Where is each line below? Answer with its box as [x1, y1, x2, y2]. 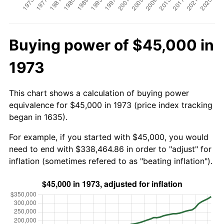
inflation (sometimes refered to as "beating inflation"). [9, 155, 212, 166]
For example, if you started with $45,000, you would [9, 131, 208, 142]
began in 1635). [9, 111, 67, 122]
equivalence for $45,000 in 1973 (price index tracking [9, 99, 212, 110]
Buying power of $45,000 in [9, 35, 214, 54]
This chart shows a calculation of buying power [9, 87, 189, 98]
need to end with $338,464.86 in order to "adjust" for [9, 143, 211, 154]
